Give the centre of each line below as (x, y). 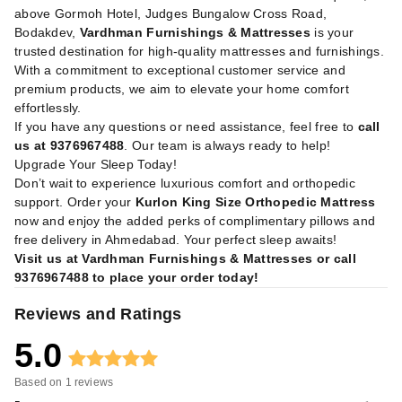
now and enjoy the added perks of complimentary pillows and (195, 221)
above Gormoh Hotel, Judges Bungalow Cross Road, (171, 13)
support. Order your (75, 202)
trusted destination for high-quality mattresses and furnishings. (199, 51)
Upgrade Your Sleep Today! (96, 164)
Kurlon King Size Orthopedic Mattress (255, 202)
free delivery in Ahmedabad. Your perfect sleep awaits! (176, 240)
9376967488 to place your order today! (137, 277)
